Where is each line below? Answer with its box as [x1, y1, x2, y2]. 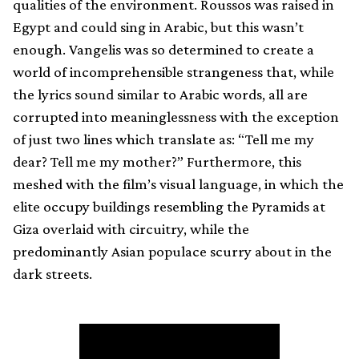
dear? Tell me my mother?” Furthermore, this [13, 152, 301, 170]
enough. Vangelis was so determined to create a [13, 40, 314, 58]
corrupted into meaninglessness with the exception [13, 107, 339, 125]
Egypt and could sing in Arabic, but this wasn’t [13, 18, 304, 35]
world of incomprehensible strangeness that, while [13, 63, 334, 80]
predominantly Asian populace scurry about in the [13, 242, 332, 260]
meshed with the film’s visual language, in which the [13, 175, 344, 192]
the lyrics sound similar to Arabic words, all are [13, 85, 308, 103]
